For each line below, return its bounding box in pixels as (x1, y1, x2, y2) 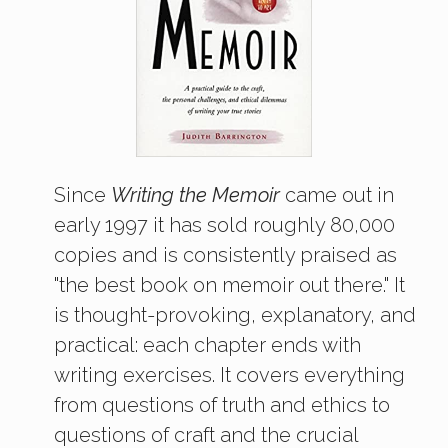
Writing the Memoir (111, 183, 280, 208)
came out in (280, 183, 394, 208)
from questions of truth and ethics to (54, 393, 390, 418)
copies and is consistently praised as (54, 243, 397, 268)
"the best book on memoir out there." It (54, 273, 405, 298)
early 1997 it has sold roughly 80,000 (54, 213, 395, 238)
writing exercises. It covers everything (54, 363, 405, 388)
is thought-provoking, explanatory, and (54, 303, 416, 328)
